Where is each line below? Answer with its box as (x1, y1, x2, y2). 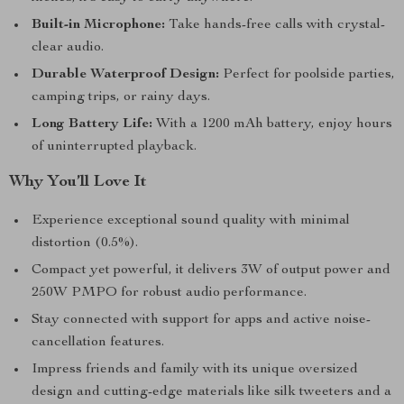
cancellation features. (32, 335, 164, 350)
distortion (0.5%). (32, 236, 138, 251)
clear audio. (32, 41, 104, 55)
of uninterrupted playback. (32, 140, 197, 154)
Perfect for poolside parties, (219, 68, 395, 82)
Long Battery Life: (32, 117, 152, 132)
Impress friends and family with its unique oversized (32, 363, 358, 377)
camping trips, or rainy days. (32, 90, 210, 105)
